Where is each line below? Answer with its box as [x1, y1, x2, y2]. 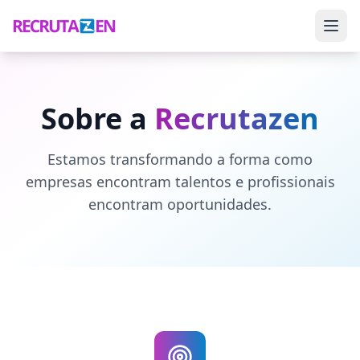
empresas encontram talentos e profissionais [25, 172, 335, 191]
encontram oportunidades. [88, 194, 272, 214]
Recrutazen [154, 99, 319, 138]
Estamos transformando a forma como [47, 149, 313, 169]
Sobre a [41, 99, 147, 138]
